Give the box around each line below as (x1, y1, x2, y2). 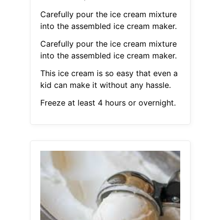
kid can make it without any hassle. (40, 80, 171, 90)
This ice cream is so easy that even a (40, 68, 178, 79)
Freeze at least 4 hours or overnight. (40, 98, 176, 108)
